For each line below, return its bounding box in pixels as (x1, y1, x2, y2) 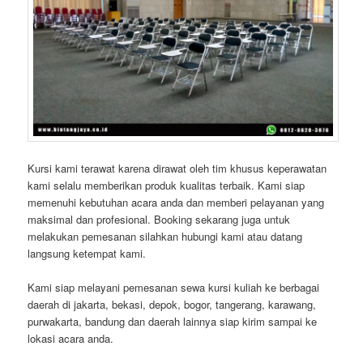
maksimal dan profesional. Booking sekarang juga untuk (28, 211, 291, 227)
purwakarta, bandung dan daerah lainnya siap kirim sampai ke (28, 313, 318, 329)
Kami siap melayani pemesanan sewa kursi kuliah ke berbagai (28, 279, 320, 295)
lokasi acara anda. (28, 330, 114, 346)
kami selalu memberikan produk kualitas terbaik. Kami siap (28, 177, 305, 193)
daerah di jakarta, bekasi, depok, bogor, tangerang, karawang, (28, 296, 317, 312)
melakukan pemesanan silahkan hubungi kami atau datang (28, 228, 303, 244)
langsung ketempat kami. (28, 245, 147, 261)
